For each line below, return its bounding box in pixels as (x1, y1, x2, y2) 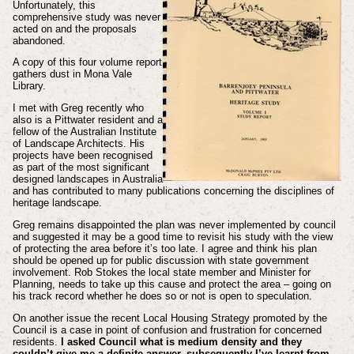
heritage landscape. (12, 197, 102, 209)
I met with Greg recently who (12, 102, 144, 115)
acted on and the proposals (12, 22, 137, 35)
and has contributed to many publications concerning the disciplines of (12, 185, 334, 198)
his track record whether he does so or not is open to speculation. (12, 290, 312, 303)
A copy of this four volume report (12, 56, 162, 69)
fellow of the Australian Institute (12, 126, 156, 138)
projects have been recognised (12, 149, 153, 162)
